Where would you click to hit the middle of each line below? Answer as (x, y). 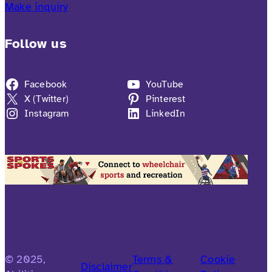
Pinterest (165, 99)
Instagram (46, 113)
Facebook (46, 84)
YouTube (165, 84)
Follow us (36, 44)
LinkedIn (165, 113)
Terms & (152, 259)
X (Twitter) (46, 99)
